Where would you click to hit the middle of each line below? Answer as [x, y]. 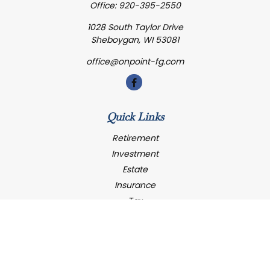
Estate [135, 169]
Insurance [135, 185]
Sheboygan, [116, 40]
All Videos [135, 248]
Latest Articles [135, 232]
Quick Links [135, 118]
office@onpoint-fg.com [135, 61]
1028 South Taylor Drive [135, 27]
